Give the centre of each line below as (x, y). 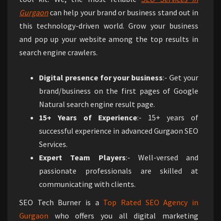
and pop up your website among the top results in (109, 39)
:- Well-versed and (162, 157)
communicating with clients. (87, 184)
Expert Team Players (82, 157)
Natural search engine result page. (97, 104)
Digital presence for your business (101, 77)
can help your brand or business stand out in (123, 12)
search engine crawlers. (58, 52)
